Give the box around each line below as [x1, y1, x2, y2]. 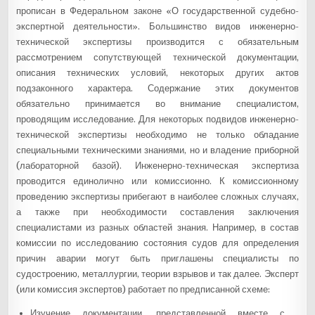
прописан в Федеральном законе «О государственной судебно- [16, 5, 299, 16]
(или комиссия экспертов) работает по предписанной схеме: [16, 283, 271, 295]
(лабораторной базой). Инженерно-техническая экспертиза [16, 160, 299, 171]
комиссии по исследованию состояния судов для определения [16, 237, 299, 248]
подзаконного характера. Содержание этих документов [16, 82, 299, 94]
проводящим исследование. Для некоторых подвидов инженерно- [16, 113, 299, 124]
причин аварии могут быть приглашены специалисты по [16, 252, 299, 264]
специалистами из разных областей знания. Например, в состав [16, 221, 299, 233]
